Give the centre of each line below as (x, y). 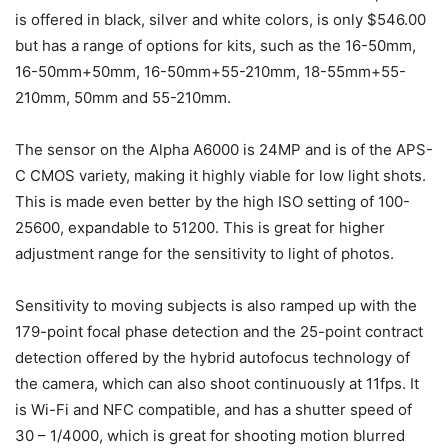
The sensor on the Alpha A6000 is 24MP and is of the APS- (224, 150)
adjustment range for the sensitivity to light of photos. (204, 254)
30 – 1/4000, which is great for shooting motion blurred (210, 436)
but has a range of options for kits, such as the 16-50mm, (215, 46)
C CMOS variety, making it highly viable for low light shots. (220, 176)
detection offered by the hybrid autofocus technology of (212, 358)
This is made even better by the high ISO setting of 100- (212, 202)
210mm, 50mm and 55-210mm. (123, 98)
